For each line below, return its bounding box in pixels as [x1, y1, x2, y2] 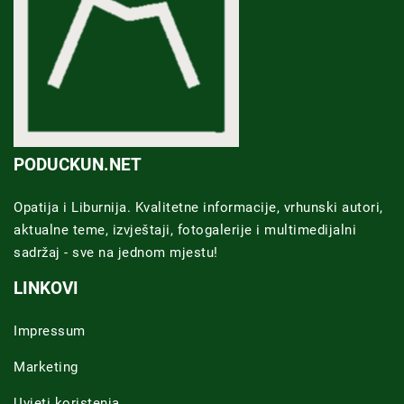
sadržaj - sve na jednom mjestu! [14, 244, 218, 262]
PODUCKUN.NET [14, 154, 142, 176]
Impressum [14, 323, 86, 340]
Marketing [14, 359, 78, 376]
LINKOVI [14, 278, 78, 299]
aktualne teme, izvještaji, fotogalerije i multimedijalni [14, 222, 356, 239]
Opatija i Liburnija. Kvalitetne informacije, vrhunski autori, [14, 199, 383, 216]
